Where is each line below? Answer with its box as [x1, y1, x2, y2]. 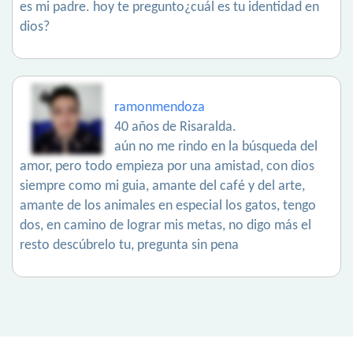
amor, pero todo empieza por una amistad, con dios [20, 159, 314, 175]
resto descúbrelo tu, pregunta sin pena [20, 238, 239, 254]
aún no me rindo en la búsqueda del [114, 139, 318, 155]
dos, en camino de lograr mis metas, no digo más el [20, 218, 311, 234]
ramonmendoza [114, 100, 205, 116]
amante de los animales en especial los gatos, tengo [20, 199, 316, 214]
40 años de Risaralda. [114, 120, 236, 136]
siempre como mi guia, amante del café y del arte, [20, 179, 305, 195]
